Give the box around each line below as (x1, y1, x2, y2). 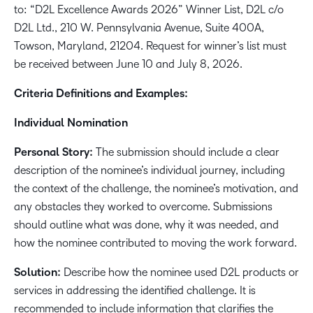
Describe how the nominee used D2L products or (61, 266, 299, 278)
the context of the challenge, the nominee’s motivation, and (14, 182, 298, 194)
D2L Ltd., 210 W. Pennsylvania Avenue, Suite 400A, (14, 22, 264, 34)
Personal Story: (14, 146, 93, 159)
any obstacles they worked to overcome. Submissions (14, 201, 272, 212)
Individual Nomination (14, 117, 128, 129)
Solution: (14, 266, 61, 279)
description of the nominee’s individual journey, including (14, 164, 285, 176)
